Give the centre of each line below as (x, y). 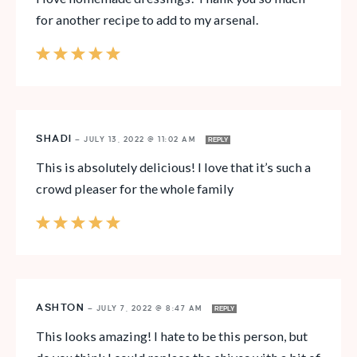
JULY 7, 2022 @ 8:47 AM (151, 309)
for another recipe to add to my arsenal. (147, 20)
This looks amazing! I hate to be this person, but (172, 336)
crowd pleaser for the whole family (135, 189)
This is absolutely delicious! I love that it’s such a (173, 167)
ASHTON (60, 308)
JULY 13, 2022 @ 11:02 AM (141, 140)
